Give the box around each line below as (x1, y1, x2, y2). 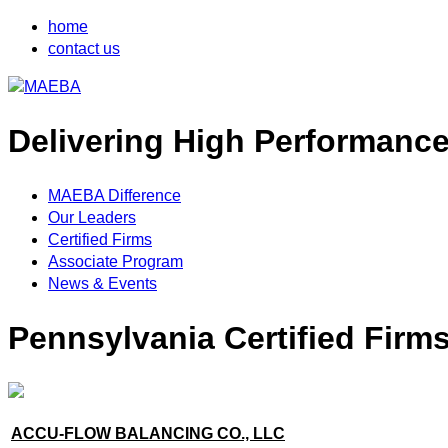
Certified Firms (48, 230, 152, 248)
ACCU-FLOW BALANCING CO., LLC (11, 424, 285, 442)
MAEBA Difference (48, 186, 181, 204)
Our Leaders (48, 208, 136, 226)
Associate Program (48, 252, 183, 270)
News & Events (48, 274, 157, 292)
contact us (48, 40, 120, 57)
